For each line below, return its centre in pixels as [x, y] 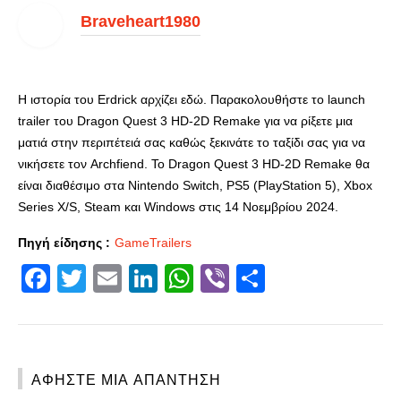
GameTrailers [153, 243]
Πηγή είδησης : [64, 243]
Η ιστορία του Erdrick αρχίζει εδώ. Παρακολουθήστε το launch [192, 99]
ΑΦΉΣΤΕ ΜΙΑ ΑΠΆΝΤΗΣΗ [126, 379]
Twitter [128, 278]
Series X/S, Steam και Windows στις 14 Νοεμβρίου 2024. [178, 207]
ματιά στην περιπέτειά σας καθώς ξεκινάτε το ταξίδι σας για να [192, 142]
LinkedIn [212, 278]
